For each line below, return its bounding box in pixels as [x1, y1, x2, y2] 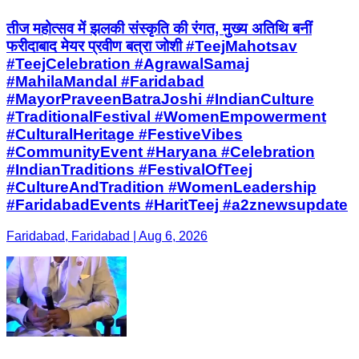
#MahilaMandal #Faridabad [6, 73, 204, 91]
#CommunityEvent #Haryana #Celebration [6, 143, 315, 161]
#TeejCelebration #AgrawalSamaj [6, 55, 249, 73]
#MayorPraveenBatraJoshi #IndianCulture [6, 91, 314, 108]
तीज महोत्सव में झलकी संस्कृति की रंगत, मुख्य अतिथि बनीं [6, 20, 312, 38]
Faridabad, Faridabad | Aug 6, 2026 [6, 228, 208, 243]
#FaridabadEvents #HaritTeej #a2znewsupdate [6, 196, 348, 214]
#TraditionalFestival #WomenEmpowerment [6, 108, 326, 126]
